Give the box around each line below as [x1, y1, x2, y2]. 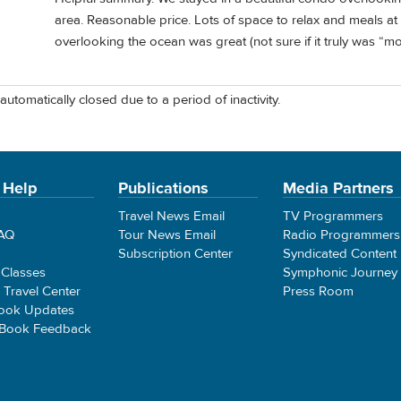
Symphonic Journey [282, 263, 397, 281]
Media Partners [282, 177, 394, 199]
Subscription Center [118, 244, 234, 262]
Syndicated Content [282, 244, 397, 262]
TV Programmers [282, 207, 383, 225]
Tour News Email [118, 226, 217, 243]
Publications [118, 177, 209, 199]
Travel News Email [118, 207, 226, 225]
